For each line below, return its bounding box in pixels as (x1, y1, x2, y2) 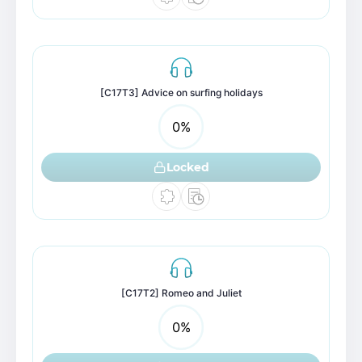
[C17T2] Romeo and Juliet (120, 287, 242, 299)
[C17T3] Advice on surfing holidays (99, 86, 263, 99)
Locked (166, 159, 209, 175)
